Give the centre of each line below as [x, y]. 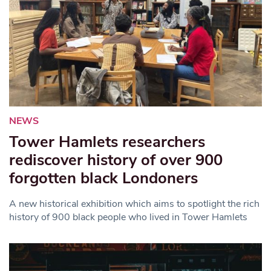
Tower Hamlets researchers [107, 142]
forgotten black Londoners [103, 178]
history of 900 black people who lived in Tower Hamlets [128, 217]
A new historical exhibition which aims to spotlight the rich [134, 204]
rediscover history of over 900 [116, 160]
